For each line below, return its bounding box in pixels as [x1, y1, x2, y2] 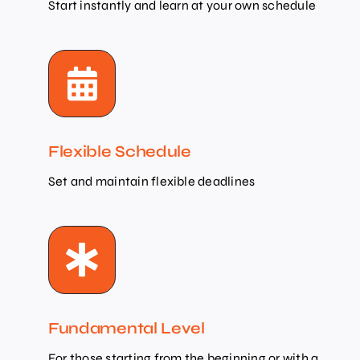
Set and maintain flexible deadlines [47, 174, 256, 190]
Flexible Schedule [47, 141, 191, 162]
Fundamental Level [47, 317, 205, 338]
